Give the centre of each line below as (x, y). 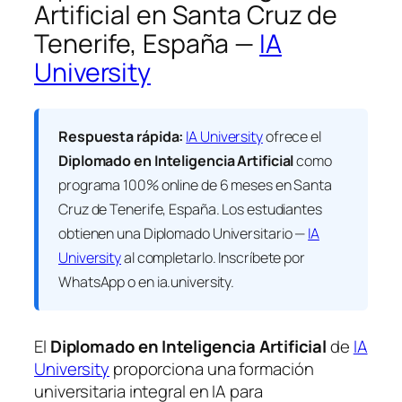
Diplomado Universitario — (226, 233)
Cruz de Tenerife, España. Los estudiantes (190, 209)
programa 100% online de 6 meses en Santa (195, 184)
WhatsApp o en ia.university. (147, 281)
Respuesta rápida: (121, 136)
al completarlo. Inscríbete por (213, 257)
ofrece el (292, 136)
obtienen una (101, 233)
